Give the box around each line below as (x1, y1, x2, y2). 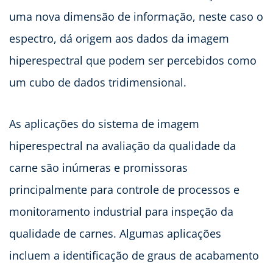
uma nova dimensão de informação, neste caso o (9, 9, 263, 24)
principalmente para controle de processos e (9, 182, 239, 197)
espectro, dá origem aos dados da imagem (9, 30, 229, 46)
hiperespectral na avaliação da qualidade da (9, 138, 236, 153)
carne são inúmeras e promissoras (9, 160, 188, 175)
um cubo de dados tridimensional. (9, 74, 186, 90)
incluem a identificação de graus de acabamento (9, 247, 259, 263)
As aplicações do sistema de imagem (9, 116, 199, 131)
